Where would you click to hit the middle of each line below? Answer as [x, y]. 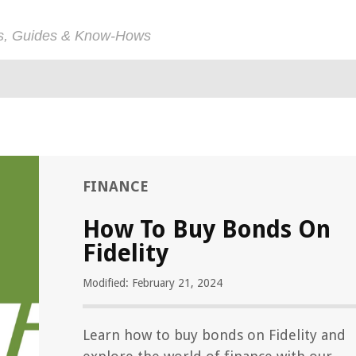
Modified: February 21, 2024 [153, 283]
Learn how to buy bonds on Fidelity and [214, 335]
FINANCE [116, 186]
